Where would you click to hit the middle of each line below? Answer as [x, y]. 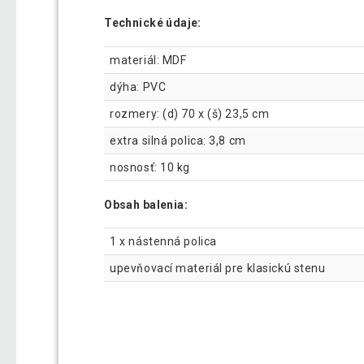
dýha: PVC [138, 87]
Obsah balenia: [146, 204]
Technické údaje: [153, 23]
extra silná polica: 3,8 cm [178, 140]
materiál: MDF [148, 60]
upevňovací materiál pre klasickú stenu [218, 269]
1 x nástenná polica [163, 242]
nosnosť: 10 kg [150, 167]
